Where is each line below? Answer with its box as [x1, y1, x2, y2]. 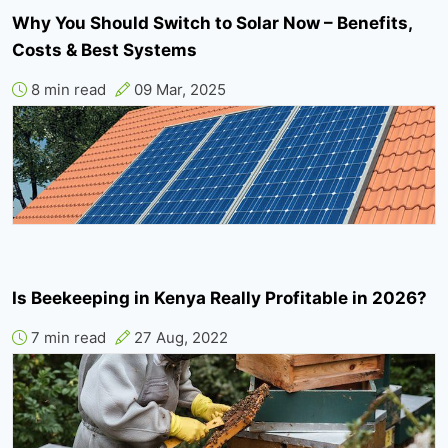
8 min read [27, 80, 106, 100]
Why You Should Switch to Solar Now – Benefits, [12, 13, 412, 34]
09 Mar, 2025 [130, 80, 226, 100]
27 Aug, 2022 [130, 328, 228, 348]
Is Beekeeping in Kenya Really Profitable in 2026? [12, 288, 427, 309]
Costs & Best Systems [12, 40, 197, 61]
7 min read [27, 328, 106, 348]
